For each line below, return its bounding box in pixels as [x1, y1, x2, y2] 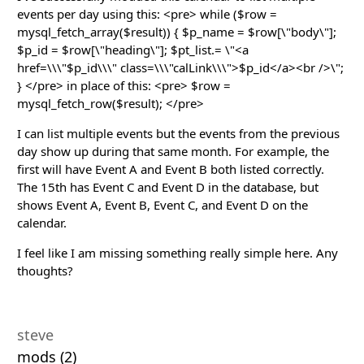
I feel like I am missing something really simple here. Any [17, 244, 338, 261]
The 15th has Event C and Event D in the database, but [17, 178, 318, 195]
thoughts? [17, 262, 73, 279]
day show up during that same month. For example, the [17, 142, 329, 159]
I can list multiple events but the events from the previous [17, 124, 340, 141]
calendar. [17, 214, 67, 231]
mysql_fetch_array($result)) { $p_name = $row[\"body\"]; [17, 23, 336, 40]
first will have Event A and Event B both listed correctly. [17, 160, 324, 177]
